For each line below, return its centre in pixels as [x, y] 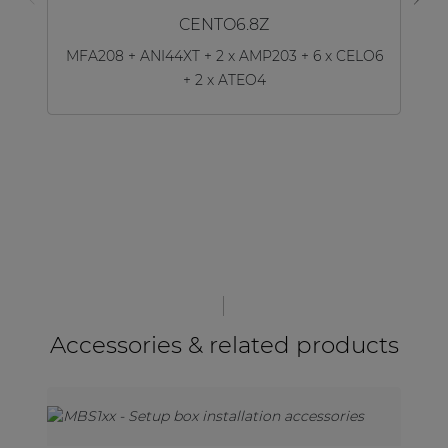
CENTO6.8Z [224, 24]
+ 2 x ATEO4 [224, 80]
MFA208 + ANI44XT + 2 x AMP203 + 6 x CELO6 [224, 56]
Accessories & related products [224, 345]
